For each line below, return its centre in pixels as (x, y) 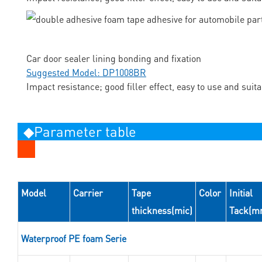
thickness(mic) (162, 211)
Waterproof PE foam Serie (73, 239)
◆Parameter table (80, 132)
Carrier (88, 193)
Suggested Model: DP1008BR (86, 73)
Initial (241, 193)
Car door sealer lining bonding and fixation (114, 58)
